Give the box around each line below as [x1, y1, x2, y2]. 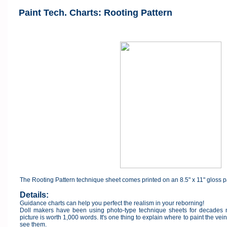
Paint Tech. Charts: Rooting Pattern [18, 8, 172, 18]
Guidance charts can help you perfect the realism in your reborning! [19, 200, 206, 207]
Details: [19, 191, 51, 199]
